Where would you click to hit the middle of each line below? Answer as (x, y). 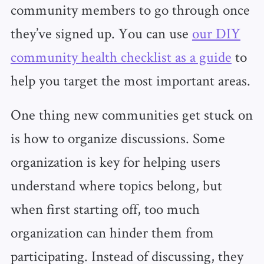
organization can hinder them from (112, 232)
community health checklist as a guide (121, 57)
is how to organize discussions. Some (118, 138)
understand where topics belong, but (116, 185)
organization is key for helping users (115, 162)
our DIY (216, 33)
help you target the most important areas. (130, 80)
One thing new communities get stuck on (131, 115)
